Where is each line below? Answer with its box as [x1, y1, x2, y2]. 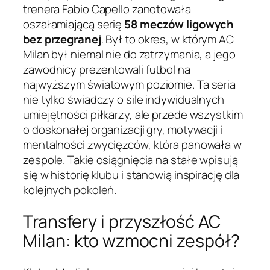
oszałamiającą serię [23, 16, 124, 33]
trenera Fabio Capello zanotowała [23, 1, 191, 17]
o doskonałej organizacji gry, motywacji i [23, 122, 222, 138]
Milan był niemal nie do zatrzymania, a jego [23, 46, 236, 63]
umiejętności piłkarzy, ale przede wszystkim [23, 107, 243, 123]
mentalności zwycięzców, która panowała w [23, 137, 242, 153]
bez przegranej [23, 31, 101, 48]
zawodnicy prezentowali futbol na [23, 61, 190, 78]
